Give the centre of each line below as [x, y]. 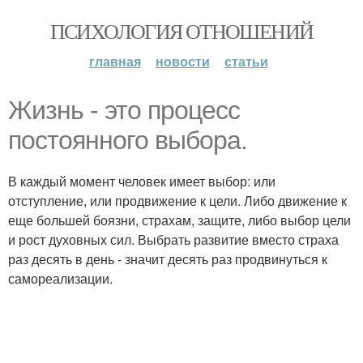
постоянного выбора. [128, 140]
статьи [246, 61]
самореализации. [60, 278]
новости [182, 61]
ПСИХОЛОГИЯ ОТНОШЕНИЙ [181, 31]
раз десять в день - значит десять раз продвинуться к [168, 259]
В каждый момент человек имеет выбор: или [142, 181]
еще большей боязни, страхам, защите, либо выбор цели [179, 220]
